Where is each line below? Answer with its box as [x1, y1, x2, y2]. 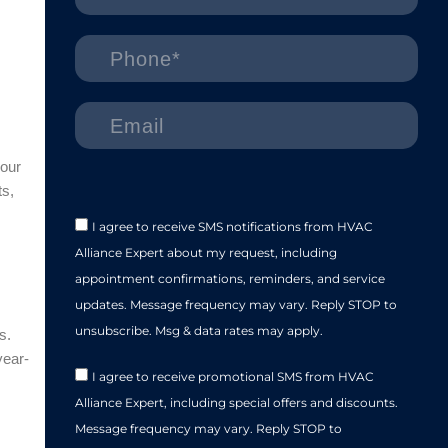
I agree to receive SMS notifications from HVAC [91, 219, 373, 235]
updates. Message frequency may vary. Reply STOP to [74, 297, 397, 313]
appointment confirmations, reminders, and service [74, 271, 385, 287]
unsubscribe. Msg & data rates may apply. [74, 323, 323, 339]
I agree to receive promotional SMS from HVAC [91, 369, 374, 385]
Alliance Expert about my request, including [74, 245, 337, 261]
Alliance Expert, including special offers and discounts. [74, 395, 398, 411]
